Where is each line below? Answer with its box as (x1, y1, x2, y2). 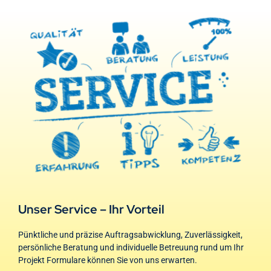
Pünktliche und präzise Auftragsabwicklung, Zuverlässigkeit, (18, 230, 243, 240)
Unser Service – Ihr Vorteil (18, 201, 165, 218)
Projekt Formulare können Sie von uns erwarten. (18, 255, 197, 266)
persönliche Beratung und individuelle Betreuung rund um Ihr (18, 243, 244, 253)
